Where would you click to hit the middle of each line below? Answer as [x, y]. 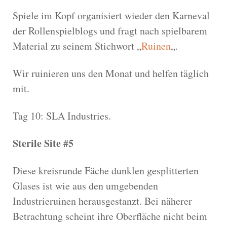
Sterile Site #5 [43, 143]
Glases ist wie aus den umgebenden [85, 185]
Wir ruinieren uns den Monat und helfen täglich [111, 73]
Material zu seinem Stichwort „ [77, 46]
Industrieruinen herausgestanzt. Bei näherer [102, 201]
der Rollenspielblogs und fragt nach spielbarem [110, 30]
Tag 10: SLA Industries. [62, 116]
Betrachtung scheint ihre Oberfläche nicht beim [110, 216]
